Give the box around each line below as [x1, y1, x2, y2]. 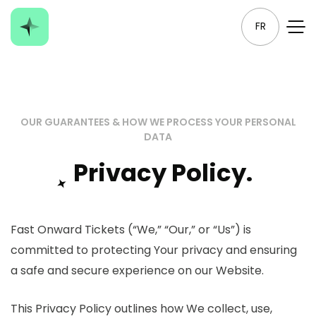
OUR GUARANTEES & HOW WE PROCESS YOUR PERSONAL [20, 115, 296, 130]
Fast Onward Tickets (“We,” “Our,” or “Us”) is [11, 221, 251, 238]
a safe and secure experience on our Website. [11, 262, 264, 279]
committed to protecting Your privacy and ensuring [11, 241, 297, 258]
